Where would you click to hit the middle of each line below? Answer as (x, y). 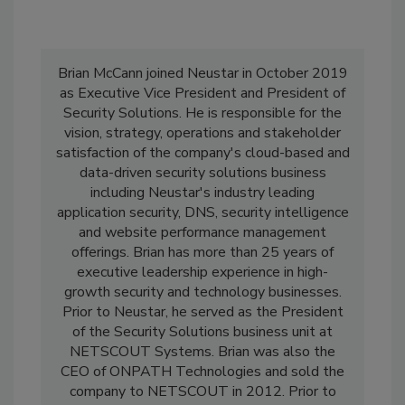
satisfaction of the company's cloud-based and (202, 153)
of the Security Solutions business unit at (202, 332)
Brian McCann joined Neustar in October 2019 (202, 74)
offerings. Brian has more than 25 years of (202, 253)
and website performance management (202, 233)
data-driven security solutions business (202, 173)
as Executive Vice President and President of (202, 94)
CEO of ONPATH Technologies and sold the (202, 372)
